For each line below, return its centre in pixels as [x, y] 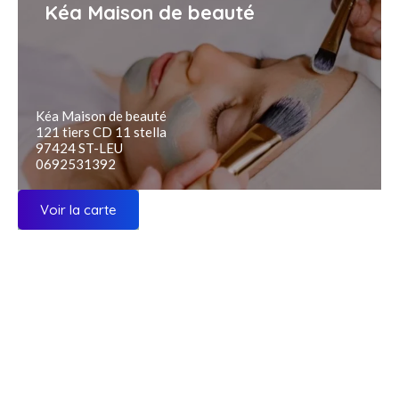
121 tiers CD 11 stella [101, 131]
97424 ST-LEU [79, 147]
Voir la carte [78, 209]
